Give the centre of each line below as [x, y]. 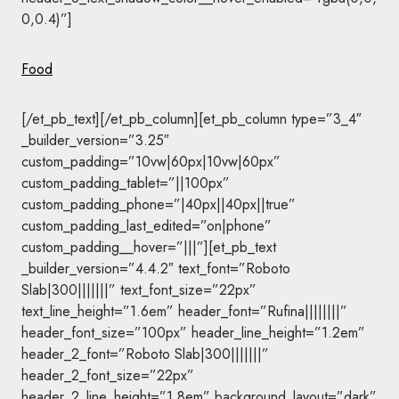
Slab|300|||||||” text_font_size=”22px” [139, 290]
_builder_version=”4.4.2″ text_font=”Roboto [156, 269]
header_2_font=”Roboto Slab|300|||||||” [145, 354]
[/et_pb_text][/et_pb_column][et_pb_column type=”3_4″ [191, 119]
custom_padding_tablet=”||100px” [126, 183]
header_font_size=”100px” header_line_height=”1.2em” [193, 333]
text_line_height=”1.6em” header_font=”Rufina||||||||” [184, 311]
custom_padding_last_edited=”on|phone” [147, 226]
